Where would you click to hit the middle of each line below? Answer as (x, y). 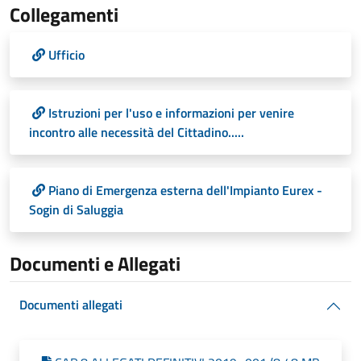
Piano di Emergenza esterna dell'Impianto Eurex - (185, 190)
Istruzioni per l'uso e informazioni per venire (171, 113)
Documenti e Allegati (95, 263)
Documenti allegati (71, 305)
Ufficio (66, 55)
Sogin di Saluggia (76, 210)
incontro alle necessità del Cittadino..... (137, 132)
